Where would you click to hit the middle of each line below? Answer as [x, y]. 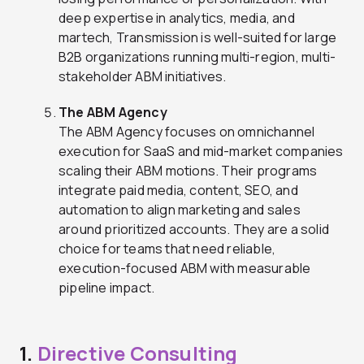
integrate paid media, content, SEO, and [178, 191]
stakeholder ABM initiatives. [143, 77]
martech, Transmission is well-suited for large [198, 38]
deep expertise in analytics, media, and [177, 18]
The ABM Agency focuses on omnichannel [187, 132]
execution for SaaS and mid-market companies [201, 152]
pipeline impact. [107, 288]
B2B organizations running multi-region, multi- [197, 57]
